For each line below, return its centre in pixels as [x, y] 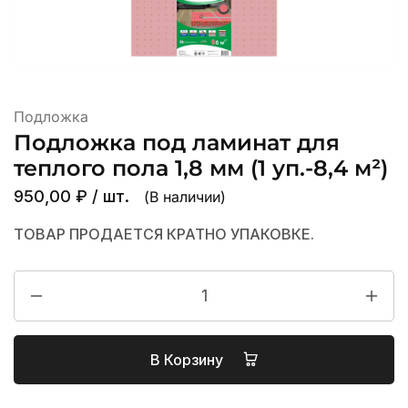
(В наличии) [185, 196]
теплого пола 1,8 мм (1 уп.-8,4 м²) [201, 168]
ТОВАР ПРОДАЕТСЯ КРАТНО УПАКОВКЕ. [164, 234]
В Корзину [188, 360]
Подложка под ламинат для [177, 143]
